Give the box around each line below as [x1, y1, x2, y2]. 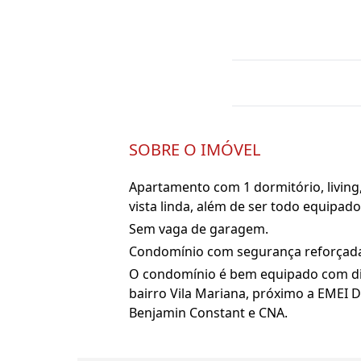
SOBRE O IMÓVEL [129, 139, 260, 160]
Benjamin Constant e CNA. [129, 304, 288, 322]
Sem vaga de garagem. [129, 220, 268, 238]
